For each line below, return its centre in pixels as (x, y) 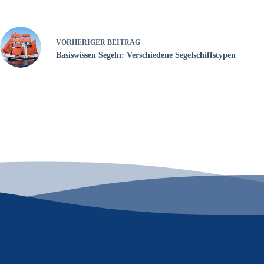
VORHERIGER (82, 42)
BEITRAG (124, 42)
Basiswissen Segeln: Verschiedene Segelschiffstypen (146, 55)
